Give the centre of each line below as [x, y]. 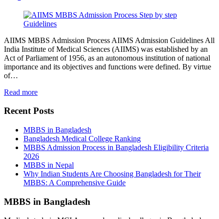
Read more [21, 92]
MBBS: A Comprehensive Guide [75, 182]
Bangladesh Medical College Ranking [82, 138]
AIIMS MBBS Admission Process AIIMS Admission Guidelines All [109, 40]
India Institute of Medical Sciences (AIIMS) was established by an [106, 49]
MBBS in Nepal [49, 165]
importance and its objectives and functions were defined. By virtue [108, 66]
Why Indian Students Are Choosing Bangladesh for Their [112, 174]
